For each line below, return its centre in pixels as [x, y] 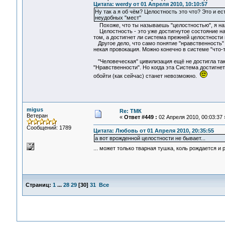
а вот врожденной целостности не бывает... [150, 138]
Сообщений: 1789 [49, 128]
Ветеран [37, 116]
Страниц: [38, 185]
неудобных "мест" [118, 18]
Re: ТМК [130, 111]
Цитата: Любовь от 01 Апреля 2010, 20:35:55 [153, 131]
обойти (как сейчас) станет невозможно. [146, 76]
